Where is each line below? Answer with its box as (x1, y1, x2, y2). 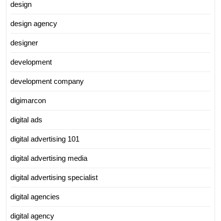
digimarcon (10, 96, 46, 105)
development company (10, 77, 84, 85)
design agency (10, 19, 57, 28)
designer (10, 38, 38, 47)
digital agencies (10, 192, 60, 201)
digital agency (10, 212, 54, 220)
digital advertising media (10, 154, 87, 162)
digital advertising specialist (10, 173, 98, 182)
